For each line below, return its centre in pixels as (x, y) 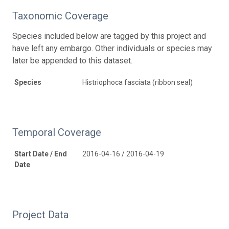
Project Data (40, 214)
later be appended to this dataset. (72, 60)
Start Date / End (41, 154)
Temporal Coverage (57, 132)
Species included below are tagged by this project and (109, 36)
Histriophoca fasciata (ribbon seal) (138, 82)
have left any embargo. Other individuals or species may (112, 48)
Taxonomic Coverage (60, 16)
